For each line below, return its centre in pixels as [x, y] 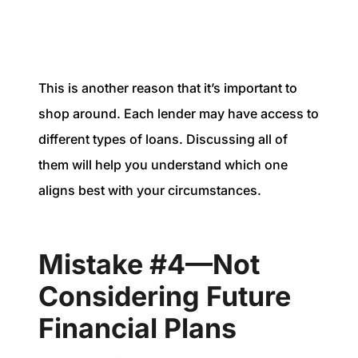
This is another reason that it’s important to [168, 88]
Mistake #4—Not [149, 264]
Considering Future [165, 296]
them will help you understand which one [163, 164]
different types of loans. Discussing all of [163, 139]
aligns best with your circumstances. [150, 190]
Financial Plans [137, 328]
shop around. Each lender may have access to [179, 113]
